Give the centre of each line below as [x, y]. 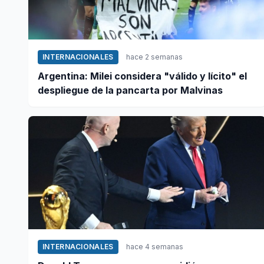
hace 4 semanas [154, 247]
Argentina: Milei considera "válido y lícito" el [142, 76]
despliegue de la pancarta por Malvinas [130, 90]
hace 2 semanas [154, 57]
